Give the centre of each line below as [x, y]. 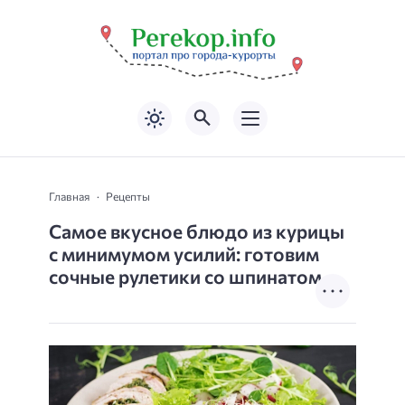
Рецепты [128, 196]
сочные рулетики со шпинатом [185, 276]
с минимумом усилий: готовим [184, 253]
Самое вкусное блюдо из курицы [197, 231]
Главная [69, 196]
